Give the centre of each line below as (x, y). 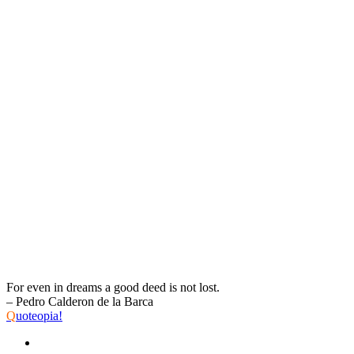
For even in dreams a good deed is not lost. (113, 287)
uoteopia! (39, 315)
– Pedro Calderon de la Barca (80, 301)
